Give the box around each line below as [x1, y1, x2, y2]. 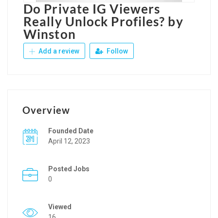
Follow [105, 47, 128, 55]
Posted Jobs [48, 164, 90, 173]
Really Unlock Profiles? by [23, 13, 183, 29]
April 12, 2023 [48, 137, 90, 145]
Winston [23, 26, 76, 42]
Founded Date [48, 127, 93, 135]
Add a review [37, 47, 79, 55]
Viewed [48, 202, 72, 211]
